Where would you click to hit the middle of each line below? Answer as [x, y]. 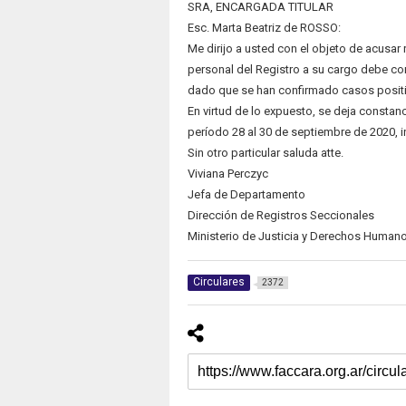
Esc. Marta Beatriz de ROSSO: [266, 28]
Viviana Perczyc [227, 174]
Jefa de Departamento [246, 194]
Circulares [218, 282]
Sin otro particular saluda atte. [265, 153]
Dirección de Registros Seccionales [280, 215]
